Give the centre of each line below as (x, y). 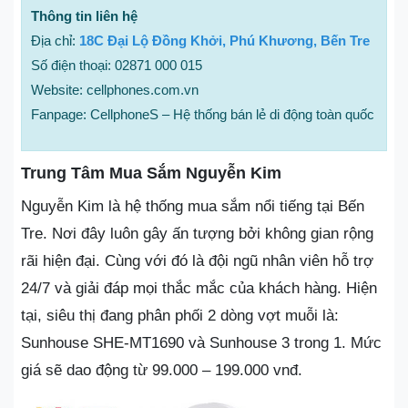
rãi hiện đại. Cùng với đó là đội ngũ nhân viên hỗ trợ (197, 261)
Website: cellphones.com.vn (115, 90)
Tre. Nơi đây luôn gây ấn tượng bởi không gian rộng (197, 234)
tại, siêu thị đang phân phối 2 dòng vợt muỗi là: (180, 316)
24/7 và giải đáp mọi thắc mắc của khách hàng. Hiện (199, 288)
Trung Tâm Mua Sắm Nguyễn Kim (151, 173)
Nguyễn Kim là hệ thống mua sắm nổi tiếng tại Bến (193, 206)
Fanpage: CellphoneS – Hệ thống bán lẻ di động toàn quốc (203, 114)
